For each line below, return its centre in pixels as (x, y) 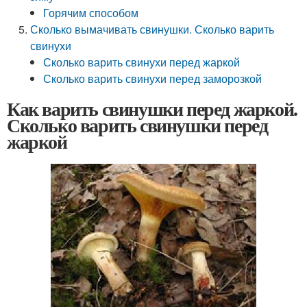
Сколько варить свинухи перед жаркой (142, 62)
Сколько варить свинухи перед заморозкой (153, 78)
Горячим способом (91, 13)
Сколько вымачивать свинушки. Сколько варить (152, 29)
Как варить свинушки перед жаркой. (152, 109)
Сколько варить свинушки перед (137, 125)
